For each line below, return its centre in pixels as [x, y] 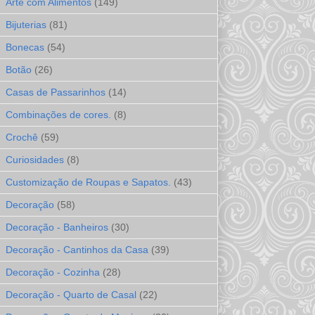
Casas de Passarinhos [56, 92]
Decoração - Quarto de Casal [71, 295]
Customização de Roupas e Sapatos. [88, 182]
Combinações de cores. [58, 115]
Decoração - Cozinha [53, 272]
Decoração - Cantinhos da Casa [77, 250]
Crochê [22, 137]
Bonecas [25, 47]
